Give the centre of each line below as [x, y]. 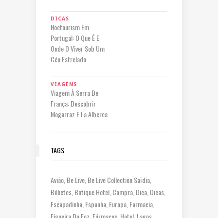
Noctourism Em [70, 27]
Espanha [96, 204]
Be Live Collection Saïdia [119, 180]
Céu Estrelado [68, 59]
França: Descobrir [73, 103]
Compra [123, 192]
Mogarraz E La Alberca [79, 114]
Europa [118, 204]
